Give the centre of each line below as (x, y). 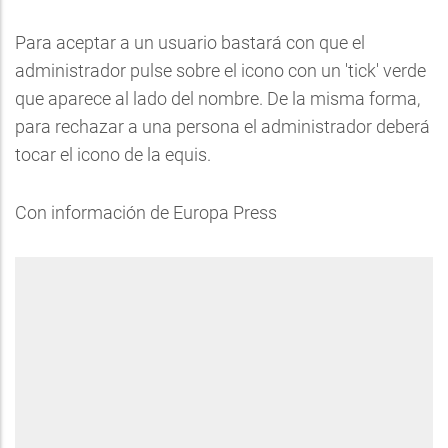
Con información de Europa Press (146, 212)
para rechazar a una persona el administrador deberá (222, 126)
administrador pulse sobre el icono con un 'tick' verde (220, 70)
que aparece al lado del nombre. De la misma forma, (217, 98)
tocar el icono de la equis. (113, 154)
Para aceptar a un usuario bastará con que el (190, 42)
